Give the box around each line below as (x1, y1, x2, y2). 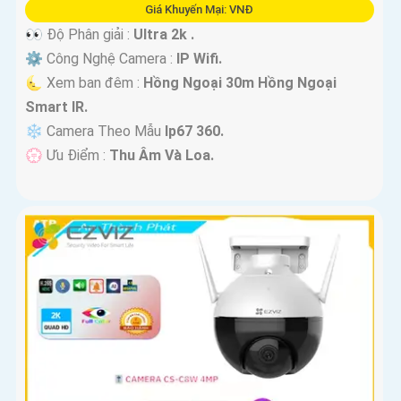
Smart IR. (25, 98, 88, 116)
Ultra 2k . (133, 26, 194, 44)
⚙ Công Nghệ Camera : (25, 50, 176, 68)
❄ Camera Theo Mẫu (25, 123, 165, 141)
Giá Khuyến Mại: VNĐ (145, 3, 254, 17)
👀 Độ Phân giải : (25, 26, 133, 44)
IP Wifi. (176, 50, 222, 68)
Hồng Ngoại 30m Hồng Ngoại (143, 74, 337, 92)
